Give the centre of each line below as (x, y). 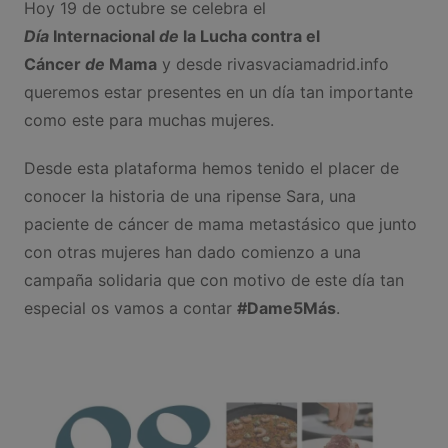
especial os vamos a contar (130, 308)
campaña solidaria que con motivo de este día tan (213, 280)
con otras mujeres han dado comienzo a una (192, 252)
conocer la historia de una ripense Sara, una (189, 196)
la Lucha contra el (249, 36)
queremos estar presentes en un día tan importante (218, 92)
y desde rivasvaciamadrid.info (272, 64)
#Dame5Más (286, 308)
